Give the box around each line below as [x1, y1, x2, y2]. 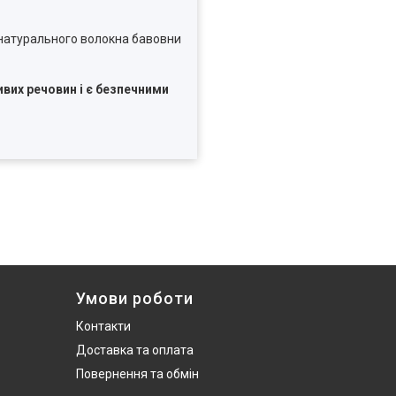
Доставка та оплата [76, 343, 194, 358]
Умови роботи [76, 289, 194, 308]
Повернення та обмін [76, 367, 199, 382]
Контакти [76, 319, 131, 334]
